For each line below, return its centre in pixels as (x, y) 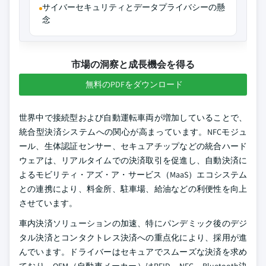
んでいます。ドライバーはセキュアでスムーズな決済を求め (133, 252)
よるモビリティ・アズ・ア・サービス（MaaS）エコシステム (133, 175)
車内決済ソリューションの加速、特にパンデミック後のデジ (133, 223)
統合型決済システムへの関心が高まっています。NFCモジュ (133, 132)
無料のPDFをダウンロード (134, 84)
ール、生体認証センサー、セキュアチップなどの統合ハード (133, 146)
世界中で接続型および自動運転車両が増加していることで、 (133, 118)
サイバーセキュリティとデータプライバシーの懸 (134, 7)
